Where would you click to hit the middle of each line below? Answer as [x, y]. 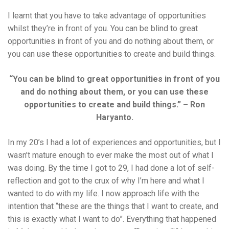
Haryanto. [114, 118]
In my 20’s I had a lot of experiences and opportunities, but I [114, 143]
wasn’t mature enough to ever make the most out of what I [111, 155]
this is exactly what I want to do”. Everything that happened [112, 219]
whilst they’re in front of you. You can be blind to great [103, 29]
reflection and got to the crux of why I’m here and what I [106, 181]
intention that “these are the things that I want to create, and [113, 207]
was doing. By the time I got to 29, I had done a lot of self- [111, 168]
